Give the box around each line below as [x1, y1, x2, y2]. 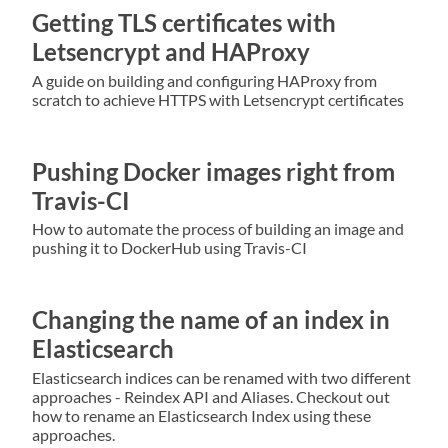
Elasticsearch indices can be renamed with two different [32, 368, 411, 388]
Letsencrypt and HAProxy [32, 36, 310, 66]
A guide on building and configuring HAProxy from [32, 70, 377, 90]
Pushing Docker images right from [32, 156, 395, 186]
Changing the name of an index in [32, 305, 390, 335]
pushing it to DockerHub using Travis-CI [32, 238, 307, 258]
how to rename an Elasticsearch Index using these [32, 406, 371, 426]
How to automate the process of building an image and [32, 219, 404, 239]
